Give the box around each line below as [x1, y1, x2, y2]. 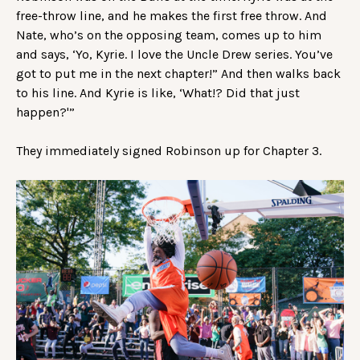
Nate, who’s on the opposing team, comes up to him [16, 27, 321, 43]
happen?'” [16, 104, 78, 120]
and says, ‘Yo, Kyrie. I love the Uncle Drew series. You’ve [16, 46, 333, 62]
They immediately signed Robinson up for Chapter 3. [16, 142, 325, 158]
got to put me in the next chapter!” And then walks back [16, 65, 341, 81]
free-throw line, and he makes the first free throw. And [16, 7, 327, 23]
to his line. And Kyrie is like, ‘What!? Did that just [16, 84, 300, 100]
